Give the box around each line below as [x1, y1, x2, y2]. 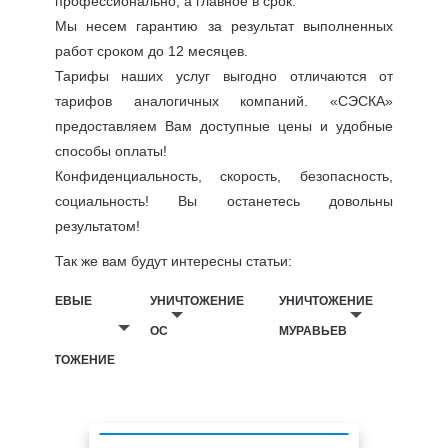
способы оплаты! [54, 143, 167, 159]
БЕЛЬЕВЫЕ [21, 294, 93, 308]
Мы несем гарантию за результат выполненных [54, 18, 394, 34]
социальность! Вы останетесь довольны [54, 193, 394, 209]
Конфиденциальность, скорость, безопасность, [54, 168, 394, 184]
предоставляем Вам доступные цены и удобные [54, 118, 394, 134]
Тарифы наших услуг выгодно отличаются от [54, 68, 394, 84]
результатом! [54, 218, 140, 234]
